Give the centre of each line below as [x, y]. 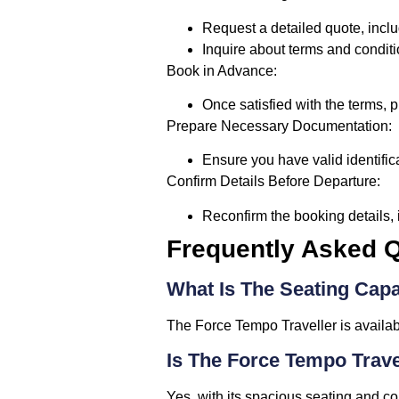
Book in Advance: [222, 70]
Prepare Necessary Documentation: [279, 126]
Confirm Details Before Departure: [273, 182]
